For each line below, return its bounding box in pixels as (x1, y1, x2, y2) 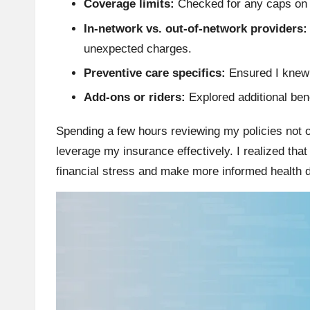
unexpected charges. (84, 42, 192, 55)
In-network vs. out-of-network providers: (84, 21, 307, 35)
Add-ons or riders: (84, 91, 185, 104)
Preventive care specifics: (84, 66, 226, 80)
